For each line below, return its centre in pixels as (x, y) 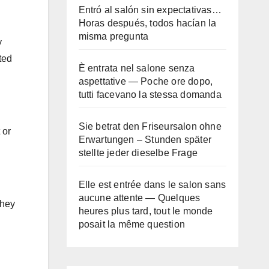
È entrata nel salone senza (137, 68)
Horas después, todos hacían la (147, 23)
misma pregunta (113, 36)
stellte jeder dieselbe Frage (138, 153)
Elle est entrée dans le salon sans (152, 185)
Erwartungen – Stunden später (145, 140)
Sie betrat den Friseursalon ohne (150, 126)
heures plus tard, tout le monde (146, 211)
